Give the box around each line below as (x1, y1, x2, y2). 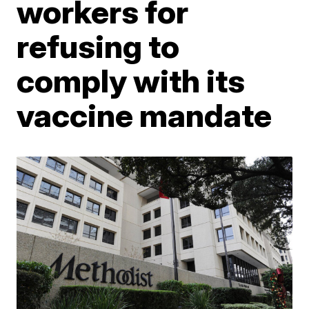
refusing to (17, 27, 180, 66)
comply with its (17, 61, 246, 100)
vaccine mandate (17, 96, 272, 134)
